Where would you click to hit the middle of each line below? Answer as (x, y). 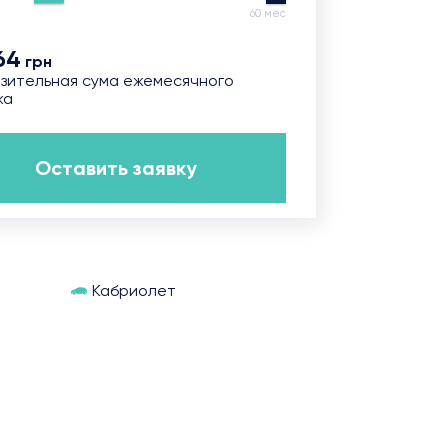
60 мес (268, 13)
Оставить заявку (116, 167)
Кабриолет (133, 290)
